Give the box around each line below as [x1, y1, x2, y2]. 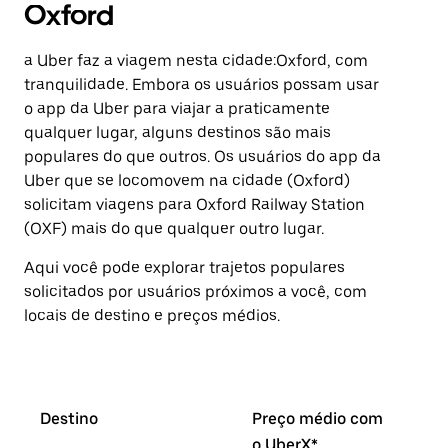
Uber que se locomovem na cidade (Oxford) [24, 171, 350, 190]
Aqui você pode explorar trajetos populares [24, 258, 345, 277]
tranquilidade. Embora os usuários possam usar [24, 75, 379, 94]
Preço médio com [252, 409, 383, 428]
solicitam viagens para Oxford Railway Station [24, 195, 365, 214]
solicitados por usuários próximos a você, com [24, 282, 367, 301]
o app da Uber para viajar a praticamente [24, 99, 330, 118]
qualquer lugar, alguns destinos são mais [24, 123, 331, 142]
